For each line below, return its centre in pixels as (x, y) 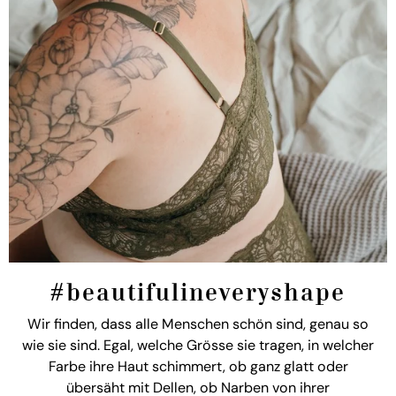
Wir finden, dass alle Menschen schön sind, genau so (198, 324)
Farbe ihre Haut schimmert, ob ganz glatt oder (198, 366)
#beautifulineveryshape (198, 294)
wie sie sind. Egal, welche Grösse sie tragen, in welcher (198, 345)
